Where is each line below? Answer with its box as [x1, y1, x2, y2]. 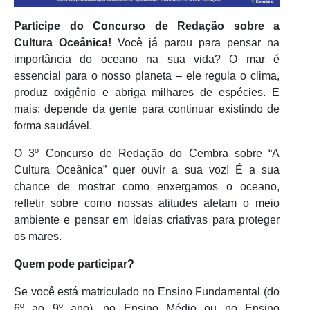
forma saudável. [14, 119, 92, 131]
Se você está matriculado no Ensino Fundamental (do [14, 285, 280, 298]
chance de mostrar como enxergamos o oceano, [14, 180, 280, 192]
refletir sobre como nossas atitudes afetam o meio [14, 197, 280, 209]
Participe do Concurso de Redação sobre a [14, 19, 280, 32]
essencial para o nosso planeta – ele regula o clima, [14, 69, 280, 82]
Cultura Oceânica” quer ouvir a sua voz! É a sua [14, 163, 280, 176]
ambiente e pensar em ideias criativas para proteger [14, 213, 280, 226]
